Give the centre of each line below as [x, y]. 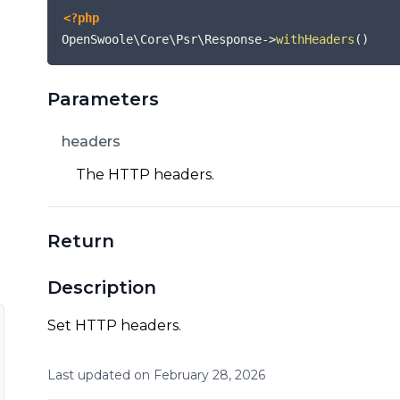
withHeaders [316, 40]
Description [102, 287]
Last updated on [99, 375]
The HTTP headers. [146, 174]
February [182, 375]
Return [81, 241]
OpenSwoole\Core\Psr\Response [162, 40]
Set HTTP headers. [115, 325]
